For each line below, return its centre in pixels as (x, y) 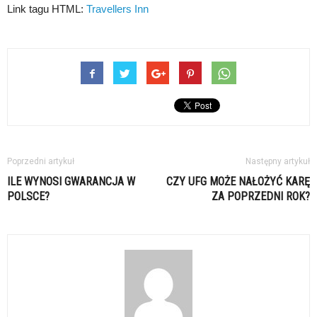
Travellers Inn (117, 9)
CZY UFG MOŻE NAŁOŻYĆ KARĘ (238, 182)
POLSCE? (28, 197)
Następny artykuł (278, 162)
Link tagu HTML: (47, 9)
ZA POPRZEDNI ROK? (261, 197)
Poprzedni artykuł (41, 162)
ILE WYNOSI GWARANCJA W (71, 182)
